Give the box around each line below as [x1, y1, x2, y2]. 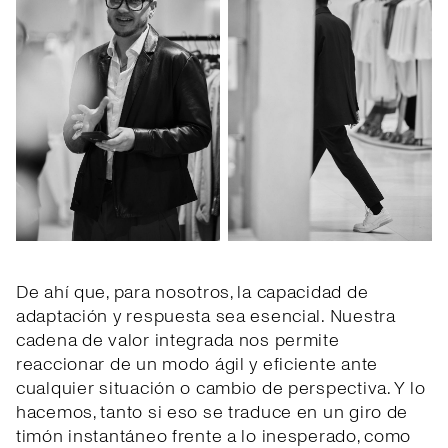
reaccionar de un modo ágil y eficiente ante [16, 352, 378, 378]
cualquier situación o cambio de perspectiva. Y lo [16, 376, 426, 402]
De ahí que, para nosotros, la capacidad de [16, 280, 369, 306]
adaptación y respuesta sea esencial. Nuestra [16, 304, 396, 330]
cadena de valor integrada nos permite [16, 328, 340, 354]
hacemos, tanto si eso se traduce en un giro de [16, 400, 409, 426]
